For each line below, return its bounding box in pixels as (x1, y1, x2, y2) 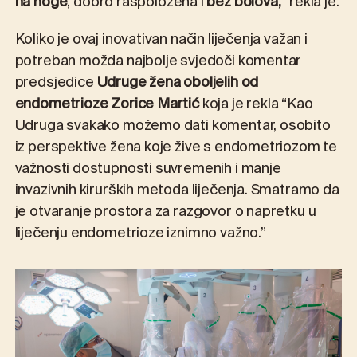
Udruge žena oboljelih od (96, 70, 259, 96)
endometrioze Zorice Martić (14, 92, 199, 118)
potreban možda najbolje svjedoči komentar (14, 49, 302, 75)
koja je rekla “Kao (198, 92, 313, 118)
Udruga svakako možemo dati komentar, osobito (14, 113, 331, 139)
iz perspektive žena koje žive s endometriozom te (14, 135, 337, 161)
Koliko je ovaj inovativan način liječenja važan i (14, 27, 308, 53)
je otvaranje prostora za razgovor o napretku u (14, 199, 316, 226)
